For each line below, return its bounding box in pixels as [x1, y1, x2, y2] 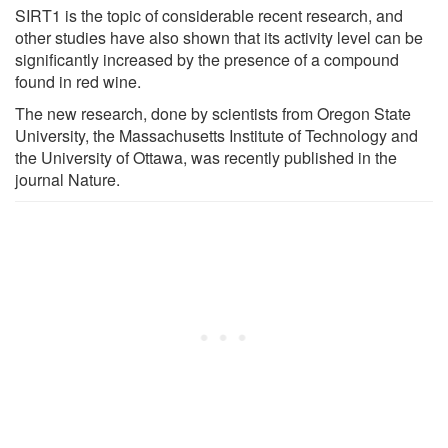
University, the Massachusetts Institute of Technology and [15, 123, 418, 147]
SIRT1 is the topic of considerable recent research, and [15, 3, 403, 27]
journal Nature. [15, 167, 120, 191]
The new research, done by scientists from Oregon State [15, 101, 411, 125]
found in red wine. [15, 69, 141, 93]
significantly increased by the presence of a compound [15, 47, 399, 71]
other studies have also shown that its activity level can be [15, 25, 423, 49]
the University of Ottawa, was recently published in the [15, 145, 397, 169]
